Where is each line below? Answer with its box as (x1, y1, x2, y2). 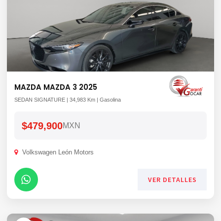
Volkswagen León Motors (20, 148, 94, 156)
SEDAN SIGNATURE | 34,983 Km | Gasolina (14, 97, 121, 103)
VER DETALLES (147, 175, 197, 184)
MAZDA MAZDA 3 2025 (14, 82, 97, 92)
